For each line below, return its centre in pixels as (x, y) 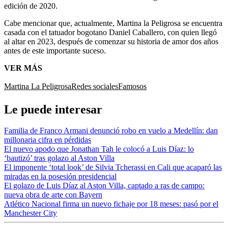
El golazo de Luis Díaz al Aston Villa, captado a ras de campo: (104, 186)
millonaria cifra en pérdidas (48, 140)
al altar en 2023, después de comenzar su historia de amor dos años (111, 41)
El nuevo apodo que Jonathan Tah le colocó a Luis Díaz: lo (99, 149)
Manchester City (31, 213)
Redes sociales (95, 86)
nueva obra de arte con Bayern (53, 195)
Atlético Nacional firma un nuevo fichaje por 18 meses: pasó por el (111, 204)
